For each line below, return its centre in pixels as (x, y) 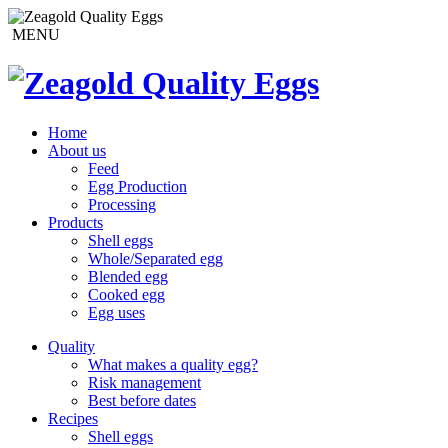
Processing (122, 204)
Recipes (73, 418)
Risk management (144, 382)
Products (75, 222)
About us (77, 150)
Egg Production (137, 186)
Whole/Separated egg (155, 258)
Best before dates (142, 400)
